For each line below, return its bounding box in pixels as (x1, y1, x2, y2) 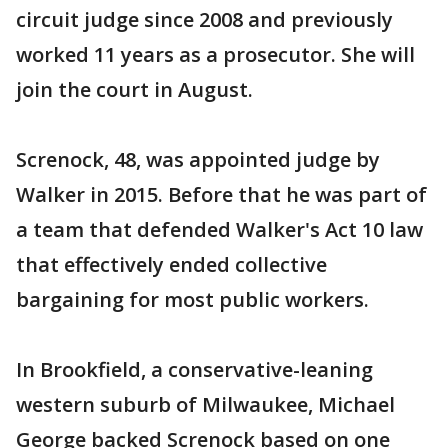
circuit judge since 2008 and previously (16, 6, 393, 33)
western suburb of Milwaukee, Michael (16, 391, 395, 418)
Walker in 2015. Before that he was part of (16, 181, 427, 208)
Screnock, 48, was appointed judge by (16, 146, 380, 173)
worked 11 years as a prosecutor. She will (16, 41, 415, 68)
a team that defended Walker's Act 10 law (16, 216, 423, 243)
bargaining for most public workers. (16, 286, 369, 313)
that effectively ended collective (16, 251, 327, 278)
